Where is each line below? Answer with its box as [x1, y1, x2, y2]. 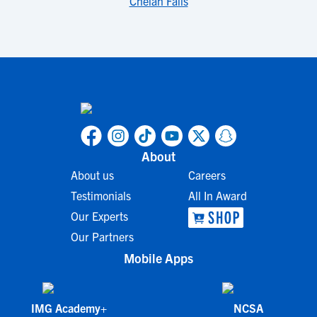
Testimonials [70, 188, 131, 202]
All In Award [188, 188, 247, 202]
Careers [188, 168, 226, 182]
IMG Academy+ [30, 301, 107, 315]
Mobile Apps [124, 250, 193, 266]
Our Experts [70, 209, 128, 223]
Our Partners [70, 229, 134, 243]
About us [70, 168, 114, 182]
